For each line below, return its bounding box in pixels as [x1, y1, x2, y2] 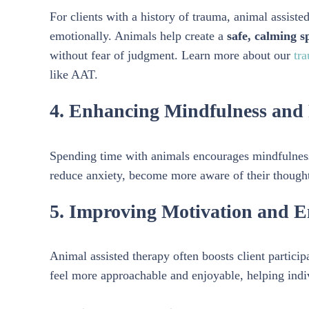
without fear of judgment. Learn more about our [50, 48, 290, 63]
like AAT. [50, 68, 98, 82]
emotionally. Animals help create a [50, 29, 227, 43]
